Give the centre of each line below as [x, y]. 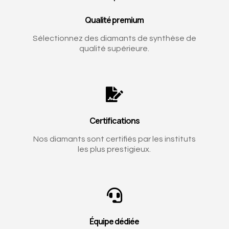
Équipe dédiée [114, 222]
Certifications [114, 121]
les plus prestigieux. [114, 150]
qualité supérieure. [114, 49]
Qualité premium [114, 20]
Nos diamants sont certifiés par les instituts [114, 139]
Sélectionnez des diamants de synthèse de [114, 39]
